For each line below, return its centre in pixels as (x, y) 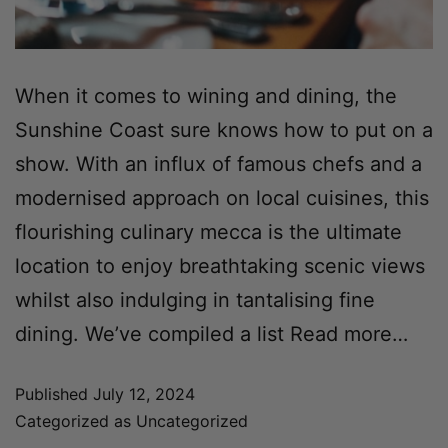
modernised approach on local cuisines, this (222, 198)
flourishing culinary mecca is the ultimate (208, 232)
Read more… (346, 334)
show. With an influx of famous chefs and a (218, 164)
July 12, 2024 (144, 394)
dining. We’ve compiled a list (149, 334)
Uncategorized (192, 421)
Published (54, 394)
